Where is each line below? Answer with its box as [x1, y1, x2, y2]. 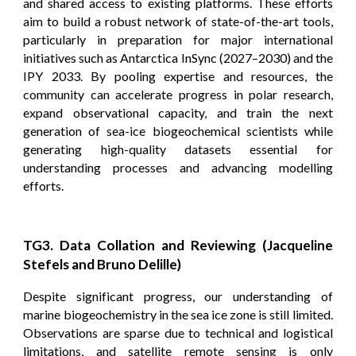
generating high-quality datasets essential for [23, 141, 333, 157]
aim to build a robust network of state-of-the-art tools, [23, 13, 333, 29]
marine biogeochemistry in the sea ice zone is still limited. [23, 307, 333, 323]
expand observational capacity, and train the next [23, 104, 333, 120]
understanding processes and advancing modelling [23, 159, 333, 175]
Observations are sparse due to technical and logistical [23, 325, 333, 341]
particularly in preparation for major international [23, 31, 333, 47]
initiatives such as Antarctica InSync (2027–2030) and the [23, 49, 333, 65]
